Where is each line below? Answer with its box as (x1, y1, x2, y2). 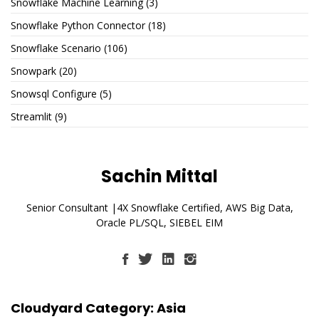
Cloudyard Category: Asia (11, 299, 186, 317)
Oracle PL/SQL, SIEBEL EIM (96, 216, 223, 229)
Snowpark (11, 64, 56, 78)
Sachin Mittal (101, 164, 218, 188)
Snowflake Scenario (11, 41, 101, 55)
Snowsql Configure (11, 87, 97, 100)
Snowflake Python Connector (11, 19, 145, 32)
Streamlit (11, 110, 52, 123)
